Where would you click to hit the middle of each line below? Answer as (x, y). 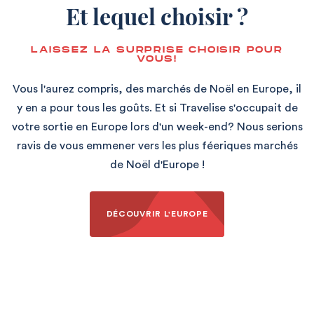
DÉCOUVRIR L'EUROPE (157, 213)
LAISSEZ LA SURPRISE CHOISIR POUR (157, 49)
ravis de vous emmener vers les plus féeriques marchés (157, 145)
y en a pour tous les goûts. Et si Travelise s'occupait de (157, 108)
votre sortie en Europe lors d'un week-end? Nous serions (157, 127)
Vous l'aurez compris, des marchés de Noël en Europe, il (157, 89)
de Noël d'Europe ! (157, 164)
